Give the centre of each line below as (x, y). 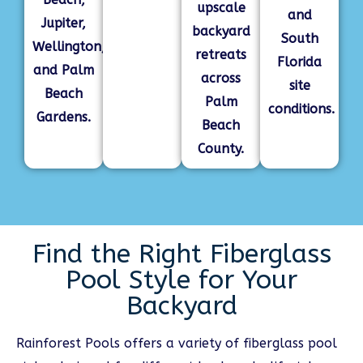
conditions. (301, 109)
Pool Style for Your (181, 280)
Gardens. (64, 117)
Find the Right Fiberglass (181, 254)
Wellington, (69, 47)
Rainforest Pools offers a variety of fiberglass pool (177, 343)
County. (221, 149)
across (221, 78)
